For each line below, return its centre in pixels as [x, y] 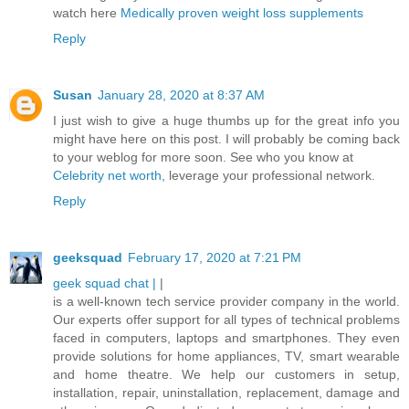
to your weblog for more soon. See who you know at [203, 157]
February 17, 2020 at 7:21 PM [215, 257]
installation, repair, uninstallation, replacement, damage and [226, 392]
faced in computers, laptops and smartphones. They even [226, 337]
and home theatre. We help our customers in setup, [226, 374]
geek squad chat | [105, 283]
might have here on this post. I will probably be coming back [226, 138]
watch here [87, 12]
